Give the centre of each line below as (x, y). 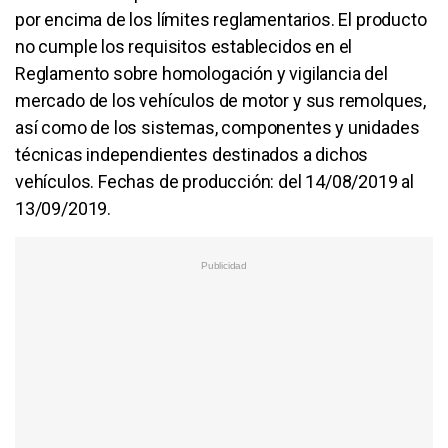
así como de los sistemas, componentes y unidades (217, 127)
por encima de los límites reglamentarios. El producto (221, 19)
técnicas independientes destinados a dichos (192, 154)
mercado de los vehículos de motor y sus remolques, (221, 100)
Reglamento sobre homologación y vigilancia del (201, 73)
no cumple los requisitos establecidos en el (184, 46)
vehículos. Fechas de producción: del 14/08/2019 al (215, 181)
